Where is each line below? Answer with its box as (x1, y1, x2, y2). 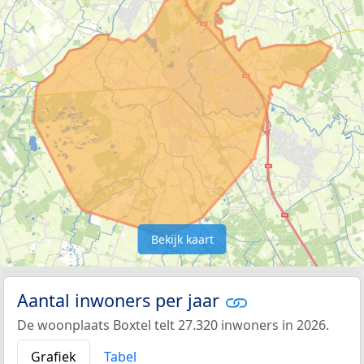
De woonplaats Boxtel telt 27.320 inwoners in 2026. (17, 316, 329, 335)
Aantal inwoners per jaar (17, 288, 224, 312)
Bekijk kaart (150, 231, 214, 247)
